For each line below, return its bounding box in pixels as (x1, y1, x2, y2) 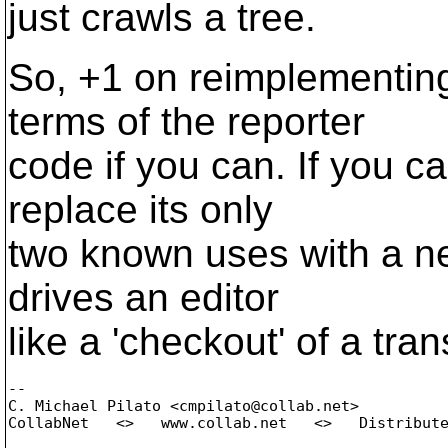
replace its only (8, 188, 273, 231)
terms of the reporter (8, 100, 365, 143)
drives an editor (8, 276, 279, 319)
